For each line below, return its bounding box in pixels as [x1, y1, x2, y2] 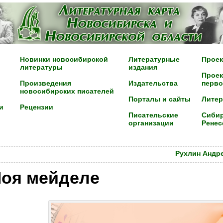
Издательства [128, 79, 178, 88]
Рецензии [19, 103, 53, 111]
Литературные [128, 55, 180, 64]
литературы [19, 63, 63, 72]
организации [128, 119, 174, 127]
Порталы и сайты [128, 95, 191, 104]
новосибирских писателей [19, 87, 114, 96]
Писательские [128, 111, 178, 119]
